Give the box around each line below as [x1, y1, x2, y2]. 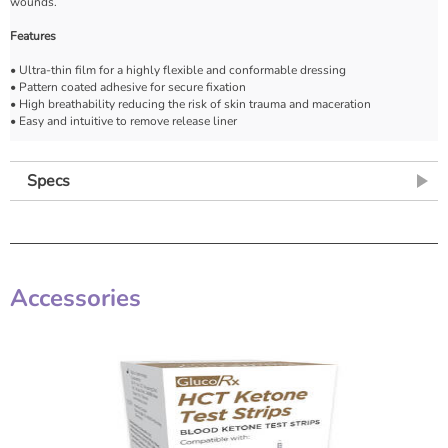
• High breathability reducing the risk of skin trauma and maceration [10, 95, 371, 112]
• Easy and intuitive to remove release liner [10, 112, 237, 129]
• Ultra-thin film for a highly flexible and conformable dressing [10, 61, 346, 78]
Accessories [10, 281, 141, 314]
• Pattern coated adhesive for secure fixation [10, 78, 246, 95]
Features [10, 27, 56, 44]
